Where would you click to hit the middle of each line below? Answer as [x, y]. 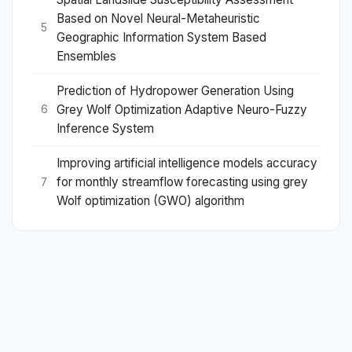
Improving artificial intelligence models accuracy [187, 163]
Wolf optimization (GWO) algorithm [150, 201]
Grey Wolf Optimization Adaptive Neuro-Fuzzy [182, 109]
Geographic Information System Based [161, 37]
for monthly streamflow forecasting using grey [182, 182]
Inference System [105, 128]
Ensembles [86, 56]
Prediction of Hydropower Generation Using [175, 90]
